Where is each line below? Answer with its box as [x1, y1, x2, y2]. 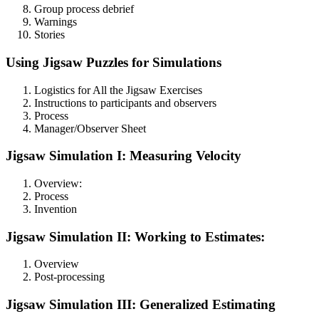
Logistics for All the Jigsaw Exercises [34, 83, 202, 96]
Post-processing [34, 271, 105, 283]
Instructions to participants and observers [34, 96, 216, 109]
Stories [34, 28, 65, 41]
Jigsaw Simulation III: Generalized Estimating [6, 297, 276, 313]
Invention [34, 202, 77, 215]
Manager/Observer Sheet [34, 122, 146, 135]
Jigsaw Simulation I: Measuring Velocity [6, 148, 241, 164]
